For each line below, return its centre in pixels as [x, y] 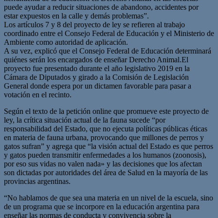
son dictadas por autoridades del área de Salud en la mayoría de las [106, 172]
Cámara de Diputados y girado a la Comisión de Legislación [96, 77]
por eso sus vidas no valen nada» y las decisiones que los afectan [103, 163]
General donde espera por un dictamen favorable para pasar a [98, 86]
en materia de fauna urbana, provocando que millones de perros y [104, 137]
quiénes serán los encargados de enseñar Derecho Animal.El [96, 59]
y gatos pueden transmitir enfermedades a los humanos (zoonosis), [105, 155]
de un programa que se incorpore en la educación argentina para [102, 206]
